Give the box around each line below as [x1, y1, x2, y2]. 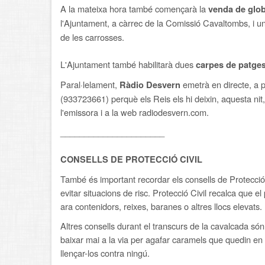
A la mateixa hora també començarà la [60, 2, 208, 15]
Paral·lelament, [60, 78, 119, 91]
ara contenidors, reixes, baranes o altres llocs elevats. [60, 200, 262, 212]
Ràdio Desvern [119, 79, 180, 91]
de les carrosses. [60, 31, 124, 43]
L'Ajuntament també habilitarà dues [60, 58, 196, 70]
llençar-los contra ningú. [60, 247, 150, 259]
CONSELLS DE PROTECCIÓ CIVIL [60, 153, 202, 166]
